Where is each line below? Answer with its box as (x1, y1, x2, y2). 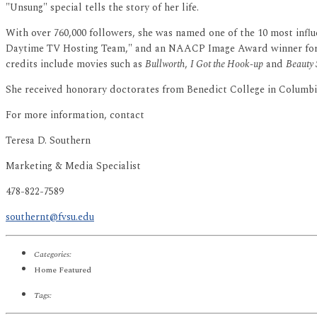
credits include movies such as (6, 57, 145, 72)
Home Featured (34, 264, 91, 277)
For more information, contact (6, 108, 144, 123)
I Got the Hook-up (190, 57, 263, 72)
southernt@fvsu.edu (6, 209, 94, 225)
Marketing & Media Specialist (6, 158, 141, 174)
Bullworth (145, 57, 185, 72)
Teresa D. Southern (6, 133, 91, 149)
